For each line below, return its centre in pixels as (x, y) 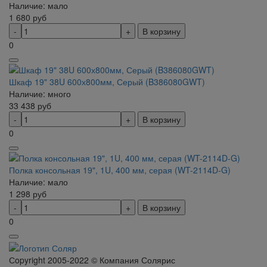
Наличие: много (40, 93)
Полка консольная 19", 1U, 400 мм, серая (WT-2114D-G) (120, 170)
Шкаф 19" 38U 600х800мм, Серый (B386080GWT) (107, 81)
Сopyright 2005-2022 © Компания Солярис (92, 260)
